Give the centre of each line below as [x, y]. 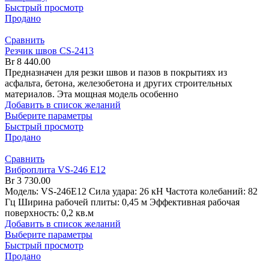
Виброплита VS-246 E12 [55, 170]
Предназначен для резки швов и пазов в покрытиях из [116, 73]
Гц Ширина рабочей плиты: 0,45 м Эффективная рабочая [122, 202]
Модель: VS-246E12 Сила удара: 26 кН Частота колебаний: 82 [131, 192]
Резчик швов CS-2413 [49, 51]
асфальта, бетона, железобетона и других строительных [119, 83]
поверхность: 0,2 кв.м [49, 213]
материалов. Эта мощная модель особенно [92, 94]
